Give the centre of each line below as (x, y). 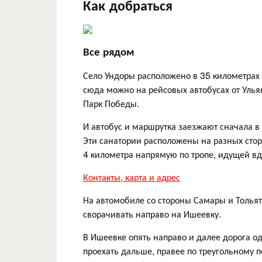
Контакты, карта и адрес (132, 177)
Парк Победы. (111, 103)
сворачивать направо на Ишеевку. (152, 213)
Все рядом (109, 51)
